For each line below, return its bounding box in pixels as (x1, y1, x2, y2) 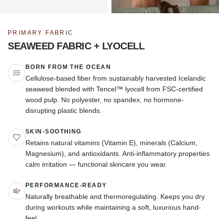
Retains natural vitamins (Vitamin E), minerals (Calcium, (25, 139, 197, 147)
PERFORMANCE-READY (25, 182, 107, 189)
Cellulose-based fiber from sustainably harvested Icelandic (25, 74, 206, 82)
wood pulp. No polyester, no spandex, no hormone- (25, 96, 184, 104)
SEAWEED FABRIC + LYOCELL (8, 41, 144, 51)
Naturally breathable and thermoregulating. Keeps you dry (25, 193, 205, 200)
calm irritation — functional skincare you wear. (25, 160, 167, 168)
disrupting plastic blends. (25, 107, 102, 114)
